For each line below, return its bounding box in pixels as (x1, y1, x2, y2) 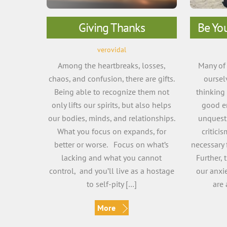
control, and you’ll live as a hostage (49, 166, 174, 176)
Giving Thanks (79, 20, 145, 36)
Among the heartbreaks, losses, (57, 60, 166, 71)
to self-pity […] (86, 179, 137, 190)
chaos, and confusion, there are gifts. (48, 73, 175, 84)
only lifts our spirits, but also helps (52, 100, 172, 110)
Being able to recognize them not (54, 87, 169, 97)
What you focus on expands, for (57, 126, 166, 137)
